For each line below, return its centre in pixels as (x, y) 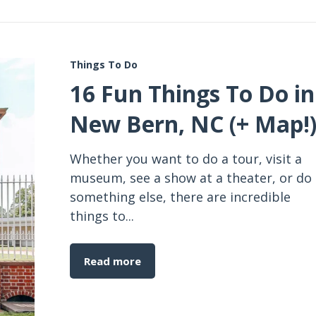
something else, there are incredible (180, 197)
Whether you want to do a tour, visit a (186, 159)
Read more (113, 261)
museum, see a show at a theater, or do (191, 178)
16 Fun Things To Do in (192, 93)
